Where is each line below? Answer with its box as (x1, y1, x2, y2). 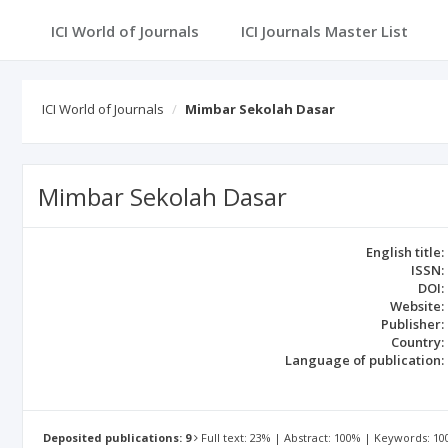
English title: (366, 243, 445, 261)
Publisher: (381, 315, 445, 333)
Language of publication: (285, 351, 445, 369)
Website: (390, 297, 445, 315)
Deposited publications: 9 (43, 430, 191, 446)
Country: (391, 333, 445, 351)
